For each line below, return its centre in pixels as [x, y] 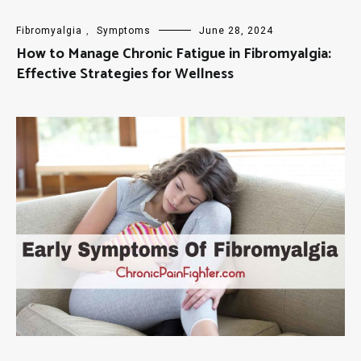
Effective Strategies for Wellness [125, 75]
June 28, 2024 [236, 31]
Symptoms [124, 31]
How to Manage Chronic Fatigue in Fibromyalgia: [174, 54]
